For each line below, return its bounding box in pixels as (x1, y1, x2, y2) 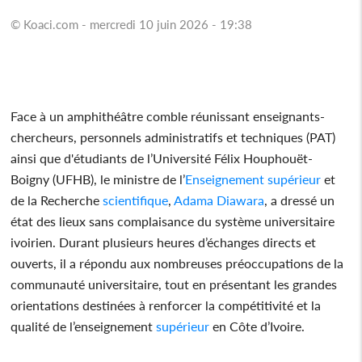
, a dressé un (264, 192, 335, 208)
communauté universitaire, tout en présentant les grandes (11, 276, 338, 292)
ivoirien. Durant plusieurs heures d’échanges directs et (11, 234, 317, 250)
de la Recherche (11, 192, 100, 208)
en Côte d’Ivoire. (209, 318, 305, 334)
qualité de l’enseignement (11, 318, 154, 334)
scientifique (99, 192, 169, 208)
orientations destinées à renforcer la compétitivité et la (11, 297, 322, 313)
